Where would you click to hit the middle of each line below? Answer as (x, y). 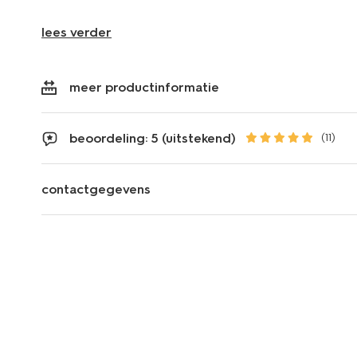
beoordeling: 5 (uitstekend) (153, 138)
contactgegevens (96, 189)
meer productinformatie (144, 87)
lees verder (76, 32)
